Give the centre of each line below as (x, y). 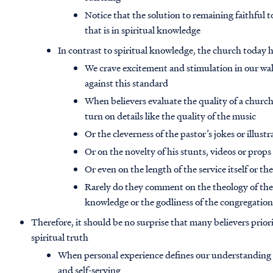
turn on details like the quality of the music (171, 116)
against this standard (127, 83)
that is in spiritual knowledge (143, 30)
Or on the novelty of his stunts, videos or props (178, 151)
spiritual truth (60, 237)
